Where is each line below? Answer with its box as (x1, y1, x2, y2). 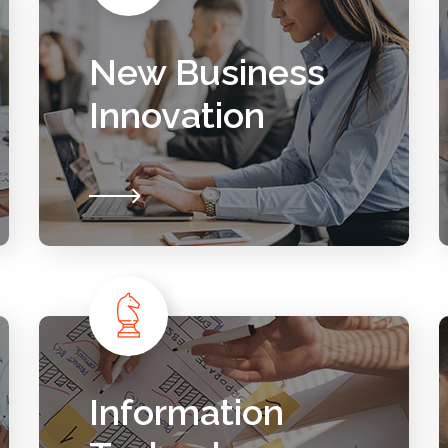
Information (88, 391, 284, 433)
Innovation (88, 94, 265, 136)
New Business (88, 51, 325, 93)
